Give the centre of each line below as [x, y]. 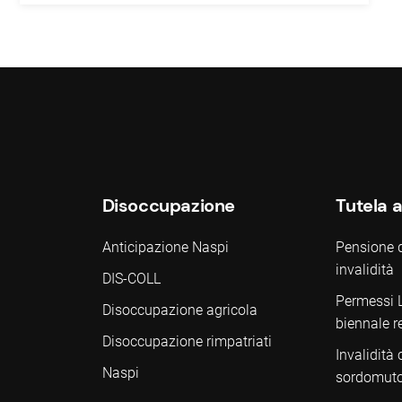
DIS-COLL [131, 279]
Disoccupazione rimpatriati [187, 341]
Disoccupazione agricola [179, 310]
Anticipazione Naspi [165, 247]
